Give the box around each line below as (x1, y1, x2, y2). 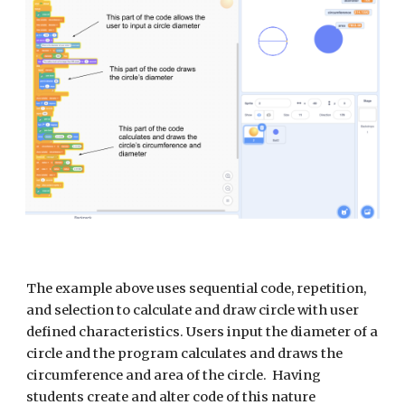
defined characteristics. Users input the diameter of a (26, 324, 379, 340)
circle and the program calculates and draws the (26, 345, 344, 362)
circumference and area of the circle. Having (26, 367, 322, 383)
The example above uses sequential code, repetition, (26, 280, 367, 297)
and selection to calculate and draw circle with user (26, 302, 360, 318)
